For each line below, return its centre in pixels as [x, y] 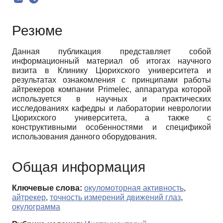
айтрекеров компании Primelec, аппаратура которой [111, 90]
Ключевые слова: [47, 188]
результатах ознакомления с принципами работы [111, 80]
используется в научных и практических [111, 99]
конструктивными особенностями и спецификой [111, 127]
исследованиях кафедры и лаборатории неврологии [111, 109]
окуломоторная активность [134, 188]
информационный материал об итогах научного [111, 61]
